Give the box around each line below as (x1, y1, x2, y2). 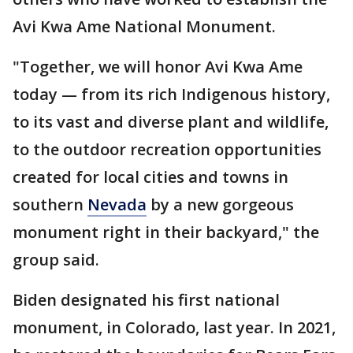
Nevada (87, 194, 147, 216)
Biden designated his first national (13, 289, 280, 311)
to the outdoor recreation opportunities (13, 139, 321, 161)
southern (13, 194, 87, 216)
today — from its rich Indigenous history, (13, 84, 330, 106)
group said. (13, 249, 99, 271)
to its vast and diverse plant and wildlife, (13, 111, 329, 133)
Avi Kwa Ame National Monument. (13, 16, 276, 38)
